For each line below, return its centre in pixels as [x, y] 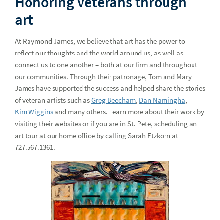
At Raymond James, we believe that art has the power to [100, 41]
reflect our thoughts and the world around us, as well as [99, 53]
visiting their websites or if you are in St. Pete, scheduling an [106, 124]
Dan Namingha [162, 100]
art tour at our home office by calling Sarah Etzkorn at [96, 135]
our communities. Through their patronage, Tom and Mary [103, 76]
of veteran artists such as [53, 100]
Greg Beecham [113, 100]
